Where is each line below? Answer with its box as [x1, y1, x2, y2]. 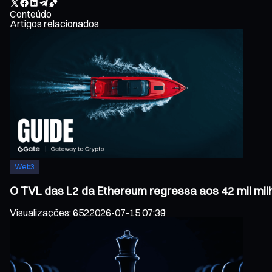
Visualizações [10, 206, 69, 219]
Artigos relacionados [10, 17, 99, 30]
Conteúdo [10, 7, 52, 20]
